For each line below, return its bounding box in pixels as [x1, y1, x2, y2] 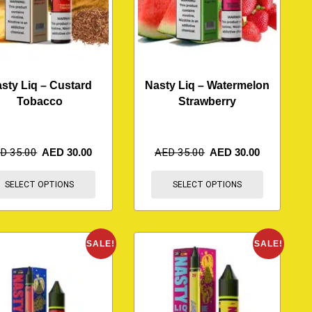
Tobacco [16, 95, 63, 108]
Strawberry [178, 95, 237, 108]
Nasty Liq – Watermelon [145, 79, 270, 92]
